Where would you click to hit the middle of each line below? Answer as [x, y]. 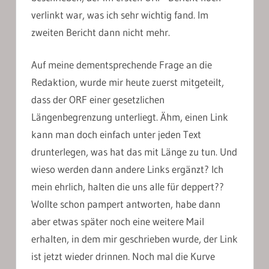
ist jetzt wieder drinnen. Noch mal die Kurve [123, 256]
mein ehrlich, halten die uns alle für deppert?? [128, 187]
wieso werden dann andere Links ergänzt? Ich [127, 169]
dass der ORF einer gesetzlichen [98, 100]
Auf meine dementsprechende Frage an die [122, 65]
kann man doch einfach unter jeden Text [116, 134]
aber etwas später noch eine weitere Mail [118, 222]
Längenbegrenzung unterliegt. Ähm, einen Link [130, 117]
